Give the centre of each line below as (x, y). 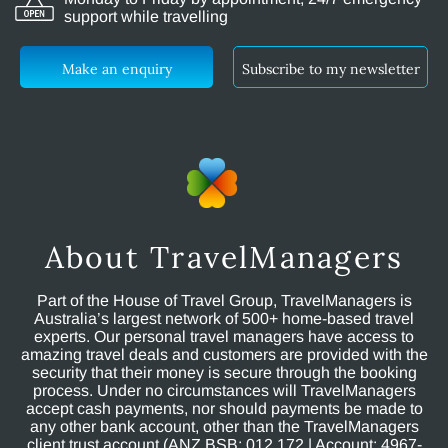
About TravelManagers (224, 257)
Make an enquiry (116, 69)
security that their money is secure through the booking (224, 373)
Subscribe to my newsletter (330, 69)
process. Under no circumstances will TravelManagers (224, 391)
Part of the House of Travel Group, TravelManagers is (224, 301)
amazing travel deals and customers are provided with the (224, 355)
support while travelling (146, 17)
